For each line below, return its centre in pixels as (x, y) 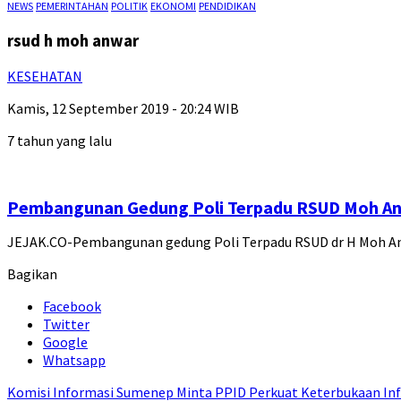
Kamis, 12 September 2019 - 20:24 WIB (123, 109)
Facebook (72, 307)
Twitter (66, 324)
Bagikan (32, 274)
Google (65, 342)
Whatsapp (74, 360)
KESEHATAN (45, 77)
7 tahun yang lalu (60, 141)
